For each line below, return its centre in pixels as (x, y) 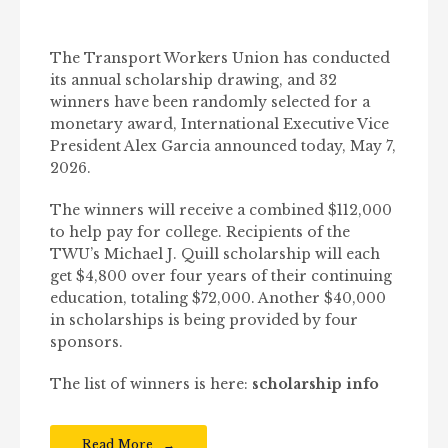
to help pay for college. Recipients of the (200, 232)
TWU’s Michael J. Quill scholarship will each (215, 254)
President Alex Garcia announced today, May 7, (223, 146)
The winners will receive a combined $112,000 (221, 210)
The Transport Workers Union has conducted (220, 58)
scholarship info (315, 384)
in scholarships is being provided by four (204, 320)
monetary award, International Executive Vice (219, 124)
